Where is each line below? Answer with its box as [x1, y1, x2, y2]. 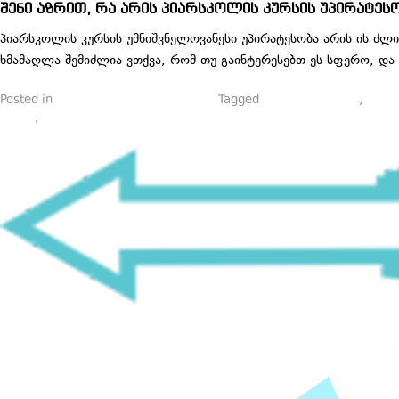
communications [263, 91, 359, 110]
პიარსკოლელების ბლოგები [56, 91, 218, 110]
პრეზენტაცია [42, 109, 117, 127]
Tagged [218, 91, 263, 110]
